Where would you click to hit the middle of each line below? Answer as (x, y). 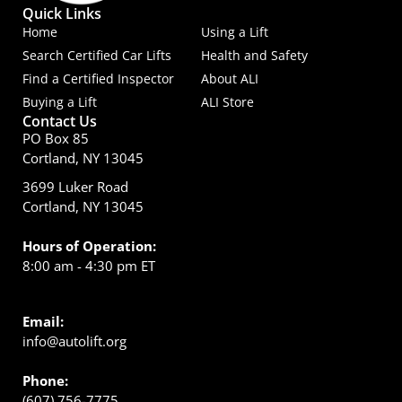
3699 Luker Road (75, 186)
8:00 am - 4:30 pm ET (89, 265)
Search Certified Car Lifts (97, 55)
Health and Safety (254, 55)
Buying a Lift (60, 101)
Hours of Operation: (89, 245)
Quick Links (62, 13)
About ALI (230, 78)
